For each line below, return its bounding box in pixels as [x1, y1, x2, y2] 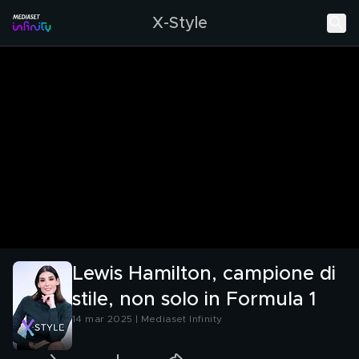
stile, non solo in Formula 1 [72, 290, 317, 309]
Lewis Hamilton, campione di [72, 264, 336, 284]
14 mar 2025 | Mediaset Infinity [72, 314, 223, 324]
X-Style [151, 14, 208, 31]
